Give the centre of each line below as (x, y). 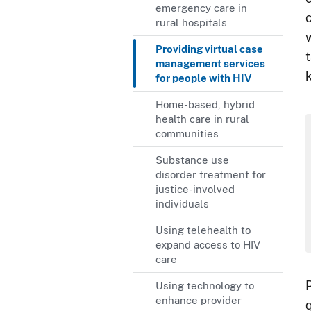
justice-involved (195, 189)
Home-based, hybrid (205, 104)
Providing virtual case (209, 49)
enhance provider (199, 300)
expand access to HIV (208, 245)
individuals (182, 204)
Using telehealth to (203, 230)
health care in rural (202, 119)
